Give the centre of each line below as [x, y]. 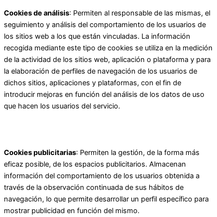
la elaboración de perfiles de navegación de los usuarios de [101, 71]
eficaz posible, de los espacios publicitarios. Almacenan [95, 164]
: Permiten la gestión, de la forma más [138, 152]
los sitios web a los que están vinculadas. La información [97, 36]
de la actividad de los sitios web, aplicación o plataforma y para [107, 59]
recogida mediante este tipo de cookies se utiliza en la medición [108, 48]
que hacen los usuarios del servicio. [62, 106]
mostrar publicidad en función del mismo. [72, 210]
